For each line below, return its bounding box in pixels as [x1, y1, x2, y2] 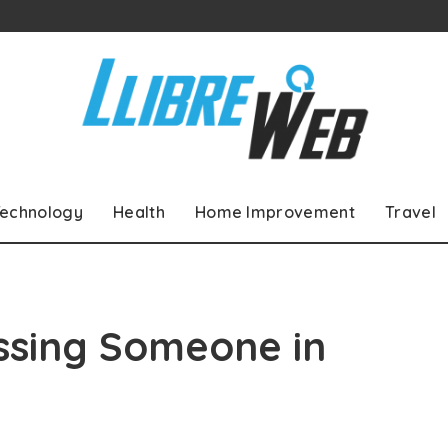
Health [112, 201, 165, 222]
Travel [385, 201, 436, 222]
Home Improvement [194, 201, 356, 222]
